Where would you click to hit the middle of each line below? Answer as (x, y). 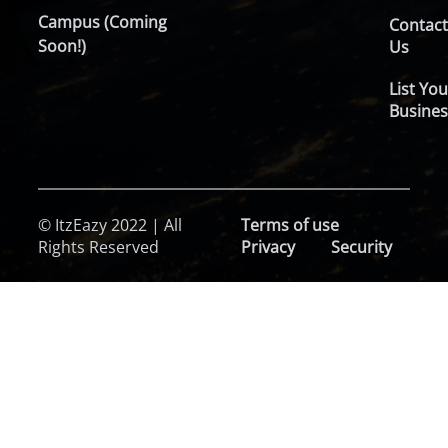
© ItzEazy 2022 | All (110, 225)
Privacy (267, 247)
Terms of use (289, 225)
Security (361, 247)
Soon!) (62, 46)
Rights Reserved (99, 247)
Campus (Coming (103, 22)
